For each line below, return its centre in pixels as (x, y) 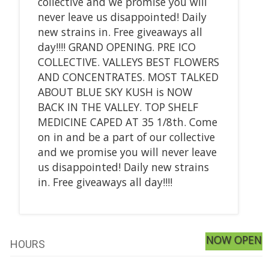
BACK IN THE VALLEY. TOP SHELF (118, 107)
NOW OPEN (234, 239)
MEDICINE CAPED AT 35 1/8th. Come (127, 122)
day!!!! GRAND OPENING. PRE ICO (116, 47)
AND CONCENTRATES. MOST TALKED (128, 77)
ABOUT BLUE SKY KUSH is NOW (115, 92)
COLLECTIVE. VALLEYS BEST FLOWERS (128, 62)
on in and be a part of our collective (126, 137)
